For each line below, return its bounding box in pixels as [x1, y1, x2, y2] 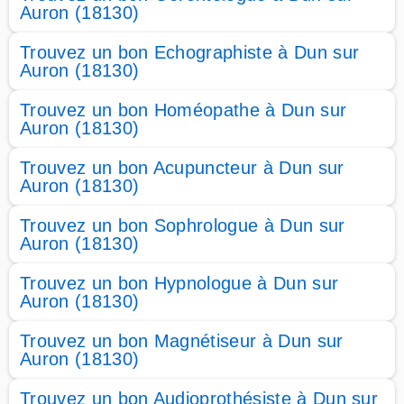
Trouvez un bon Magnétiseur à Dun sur [20, 331, 344, 351]
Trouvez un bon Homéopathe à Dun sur [20, 100, 347, 120]
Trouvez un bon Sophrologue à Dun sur [20, 216, 345, 235]
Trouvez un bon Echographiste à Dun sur [20, 42, 360, 62]
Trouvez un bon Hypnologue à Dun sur [20, 273, 339, 293]
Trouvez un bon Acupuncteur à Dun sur [20, 158, 344, 178]
